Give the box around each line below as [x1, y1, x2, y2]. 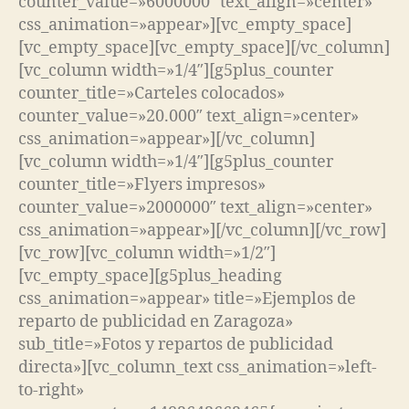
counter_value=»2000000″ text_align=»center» [18, 196, 372, 218]
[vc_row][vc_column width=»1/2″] [18, 242, 276, 264]
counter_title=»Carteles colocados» [18, 82, 285, 104]
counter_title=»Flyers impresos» [18, 173, 266, 195]
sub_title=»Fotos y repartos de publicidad [18, 333, 333, 355]
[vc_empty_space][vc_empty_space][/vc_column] [18, 37, 390, 58]
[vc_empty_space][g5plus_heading [18, 265, 282, 287]
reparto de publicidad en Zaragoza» [18, 310, 293, 332]
